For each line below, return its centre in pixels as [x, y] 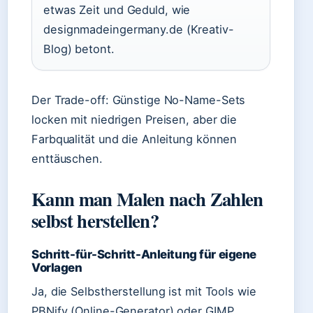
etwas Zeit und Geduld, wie [117, 10]
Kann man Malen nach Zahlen [147, 199]
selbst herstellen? [95, 220]
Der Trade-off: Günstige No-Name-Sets [139, 100]
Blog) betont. [79, 49]
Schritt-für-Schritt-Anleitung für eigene [144, 254]
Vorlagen [57, 268]
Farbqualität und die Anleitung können [134, 139]
